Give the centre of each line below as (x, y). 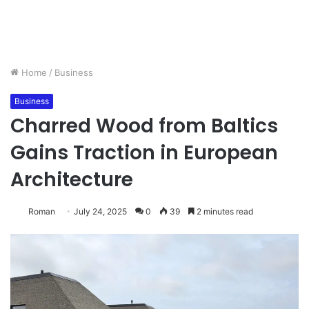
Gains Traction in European (144, 152)
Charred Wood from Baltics (144, 126)
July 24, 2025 (100, 211)
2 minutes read (224, 211)
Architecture (72, 179)
